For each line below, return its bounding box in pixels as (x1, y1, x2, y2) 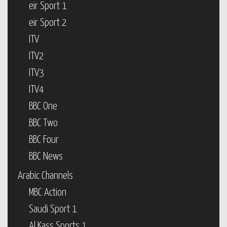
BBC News (29, 152, 63, 162)
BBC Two (29, 118, 58, 128)
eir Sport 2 (29, 18, 67, 28)
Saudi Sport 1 (29, 204, 77, 214)
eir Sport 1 (29, 1, 67, 11)
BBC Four (29, 135, 59, 145)
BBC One (29, 101, 57, 111)
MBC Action (29, 187, 66, 198)
